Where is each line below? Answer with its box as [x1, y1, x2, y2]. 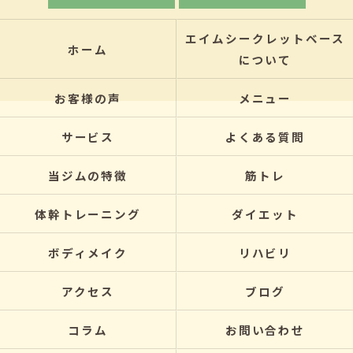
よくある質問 [225, 128, 306, 145]
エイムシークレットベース [185, 30, 345, 46]
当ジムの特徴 [47, 167, 128, 184]
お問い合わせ [225, 321, 306, 338]
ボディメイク [48, 244, 128, 261]
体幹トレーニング [34, 206, 142, 222]
